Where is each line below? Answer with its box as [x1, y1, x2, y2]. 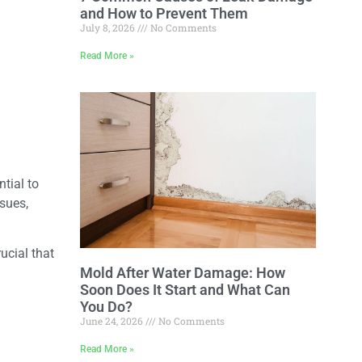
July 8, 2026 [79, 20, 137, 34]
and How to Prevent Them [79, 4, 248, 22]
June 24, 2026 [79, 314, 145, 327]
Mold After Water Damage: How [79, 263, 285, 281]
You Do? [79, 297, 133, 315]
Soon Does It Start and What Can [79, 280, 290, 298]
